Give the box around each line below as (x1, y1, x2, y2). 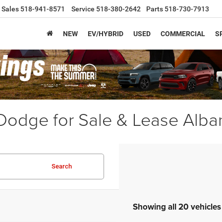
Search (51, 162, 72, 170)
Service (71, 5, 95, 13)
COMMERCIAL (161, 30, 205, 38)
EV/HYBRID (88, 30, 123, 38)
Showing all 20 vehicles (132, 200, 221, 213)
